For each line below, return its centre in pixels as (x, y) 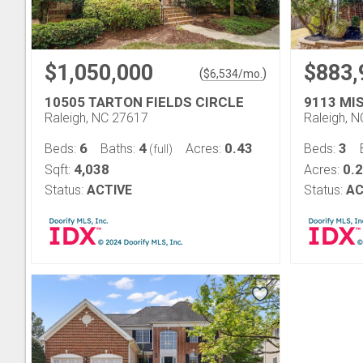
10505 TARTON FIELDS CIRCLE (144, 102)
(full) (160, 149)
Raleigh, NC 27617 (96, 118)
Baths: (120, 149)
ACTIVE (109, 190)
